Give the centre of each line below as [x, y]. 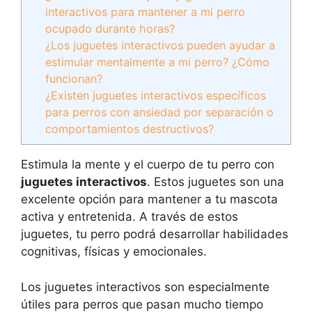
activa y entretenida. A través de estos [130, 217]
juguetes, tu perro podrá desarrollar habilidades [155, 234]
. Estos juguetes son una [216, 182]
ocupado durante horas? [110, 29]
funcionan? [74, 79]
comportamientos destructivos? [130, 129]
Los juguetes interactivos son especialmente [145, 287]
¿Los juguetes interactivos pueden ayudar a [161, 45]
